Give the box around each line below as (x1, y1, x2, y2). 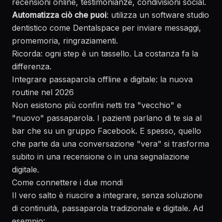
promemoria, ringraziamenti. (12, 36, 118, 46)
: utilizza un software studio (107, 10, 209, 20)
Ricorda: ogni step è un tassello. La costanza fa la (12, 49, 198, 58)
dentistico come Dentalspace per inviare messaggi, (12, 23, 201, 33)
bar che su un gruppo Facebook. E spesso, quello (12, 126, 201, 136)
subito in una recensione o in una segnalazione (12, 152, 189, 162)
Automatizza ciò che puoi (12, 10, 107, 20)
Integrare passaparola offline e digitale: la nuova (12, 74, 193, 84)
